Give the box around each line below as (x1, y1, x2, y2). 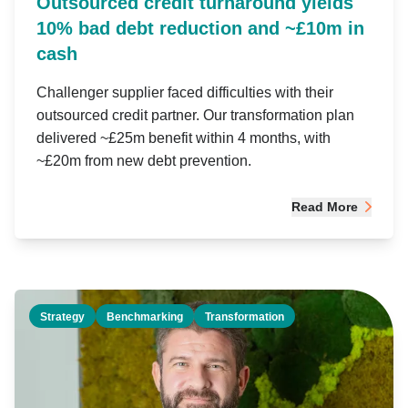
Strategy (40, 310, 85, 323)
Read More (291, 199, 358, 214)
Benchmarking (107, 310, 183, 323)
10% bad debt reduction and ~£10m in (36, 17, 364, 38)
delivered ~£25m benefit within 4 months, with (36, 129, 331, 146)
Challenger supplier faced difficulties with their (36, 84, 333, 100)
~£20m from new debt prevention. (36, 152, 251, 168)
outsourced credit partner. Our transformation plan (36, 107, 354, 123)
